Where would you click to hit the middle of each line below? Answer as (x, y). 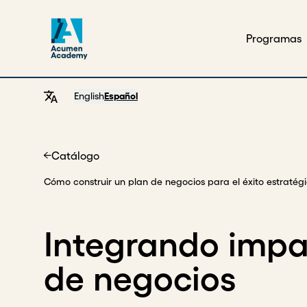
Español (121, 96)
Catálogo (75, 156)
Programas (274, 38)
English (89, 96)
